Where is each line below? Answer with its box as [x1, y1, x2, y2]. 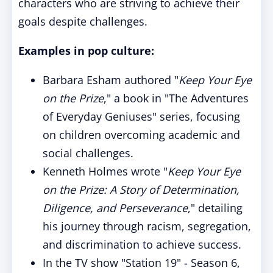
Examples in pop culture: [18, 43, 154, 58]
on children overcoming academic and [43, 127, 240, 142]
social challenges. [43, 146, 133, 160]
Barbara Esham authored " [43, 73, 179, 87]
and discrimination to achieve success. [43, 237, 241, 252]
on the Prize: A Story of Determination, [43, 182, 239, 197]
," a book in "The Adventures [104, 91, 249, 105]
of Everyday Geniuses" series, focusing [43, 109, 240, 124]
